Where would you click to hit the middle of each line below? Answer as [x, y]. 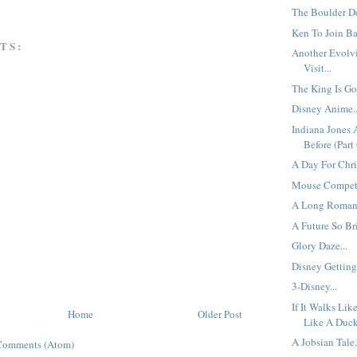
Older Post [220, 314]
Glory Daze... [320, 246]
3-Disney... [315, 286]
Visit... [318, 68]
